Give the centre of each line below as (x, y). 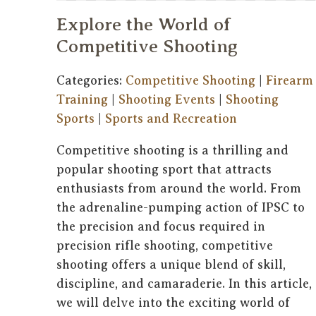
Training (82, 99)
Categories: (91, 80)
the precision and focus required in (161, 226)
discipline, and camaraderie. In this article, (184, 283)
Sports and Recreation (171, 118)
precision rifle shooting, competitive (165, 245)
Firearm (290, 80)
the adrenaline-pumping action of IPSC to (181, 207)
